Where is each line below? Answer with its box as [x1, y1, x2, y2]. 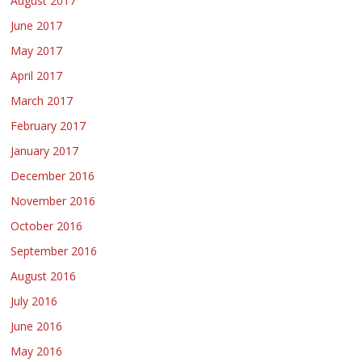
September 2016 [11, 243, 98, 259]
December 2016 [11, 168, 95, 184]
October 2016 [11, 218, 83, 234]
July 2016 [11, 293, 58, 309]
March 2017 [11, 93, 74, 109]
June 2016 [11, 318, 63, 335]
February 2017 [11, 118, 86, 134]
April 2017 [11, 68, 63, 84]
